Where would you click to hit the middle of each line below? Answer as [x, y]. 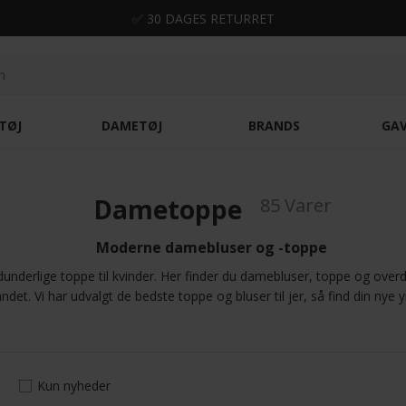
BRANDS [274, 126]
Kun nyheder [74, 385]
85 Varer [295, 206]
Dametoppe [167, 210]
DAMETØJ [132, 126]
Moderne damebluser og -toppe [212, 248]
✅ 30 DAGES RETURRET [203, 19]
